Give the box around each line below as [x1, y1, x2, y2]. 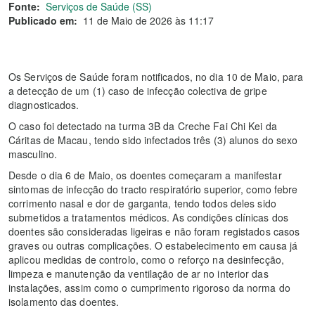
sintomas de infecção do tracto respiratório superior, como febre [8, 182, 298, 196]
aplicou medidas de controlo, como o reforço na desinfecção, [8, 252, 284, 266]
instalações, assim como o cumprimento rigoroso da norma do [8, 281, 290, 295]
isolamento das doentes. [8, 295, 120, 309]
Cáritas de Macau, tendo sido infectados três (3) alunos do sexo [8, 133, 298, 147]
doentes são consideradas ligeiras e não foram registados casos [8, 224, 300, 238]
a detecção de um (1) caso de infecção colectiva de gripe [8, 84, 267, 98]
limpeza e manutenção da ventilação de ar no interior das [8, 266, 269, 281]
